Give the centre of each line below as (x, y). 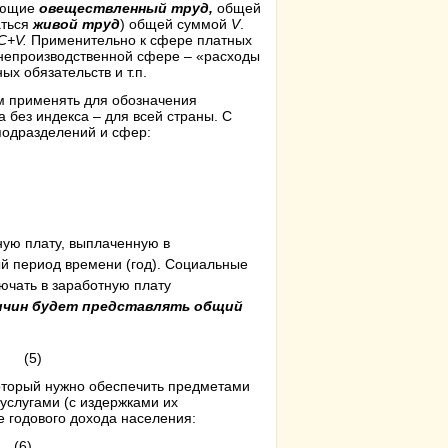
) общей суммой (175, 24)
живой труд (76, 24)
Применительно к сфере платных (141, 40)
